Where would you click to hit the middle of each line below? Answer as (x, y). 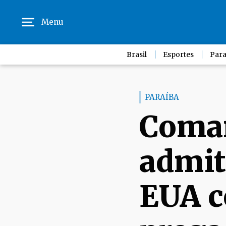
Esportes (178, 54)
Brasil (137, 54)
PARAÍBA (162, 97)
